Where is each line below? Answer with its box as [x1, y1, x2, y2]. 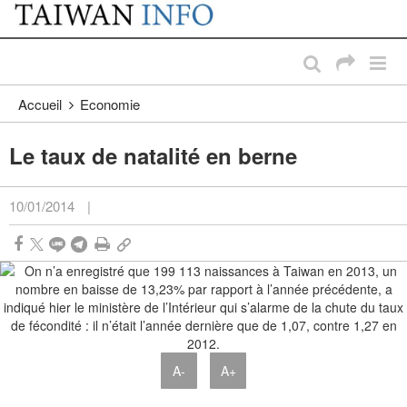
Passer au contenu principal [15, 9, 175, 27]
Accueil [18, 94, 62, 114]
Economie [80, 94, 140, 114]
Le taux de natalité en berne [9, 140, 297, 172]
